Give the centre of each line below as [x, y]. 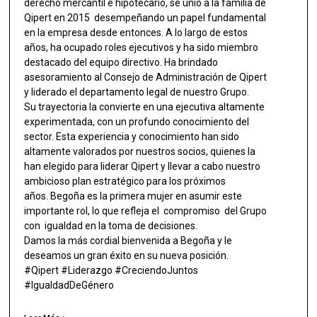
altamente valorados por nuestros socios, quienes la [140, 152]
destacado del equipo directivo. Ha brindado [121, 63]
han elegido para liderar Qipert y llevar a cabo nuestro [143, 167]
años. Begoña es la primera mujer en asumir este [133, 196]
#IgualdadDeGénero [69, 286]
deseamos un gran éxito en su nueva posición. [127, 256]
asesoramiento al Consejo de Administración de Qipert [146, 77]
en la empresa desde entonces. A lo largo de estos [136, 33]
